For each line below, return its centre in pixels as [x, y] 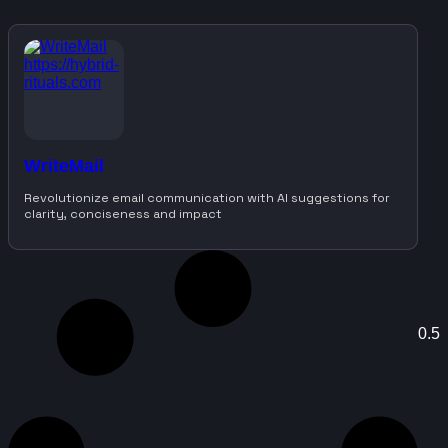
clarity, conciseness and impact [123, 213]
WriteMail [64, 166]
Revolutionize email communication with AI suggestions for [207, 197]
